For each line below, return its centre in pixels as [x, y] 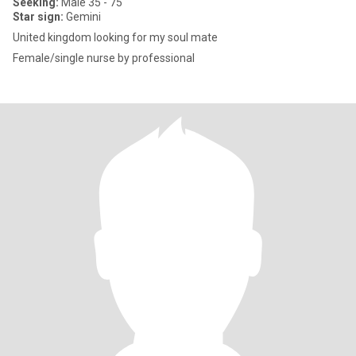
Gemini [82, 17]
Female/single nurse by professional [104, 58]
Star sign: [38, 17]
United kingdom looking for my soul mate [115, 37]
